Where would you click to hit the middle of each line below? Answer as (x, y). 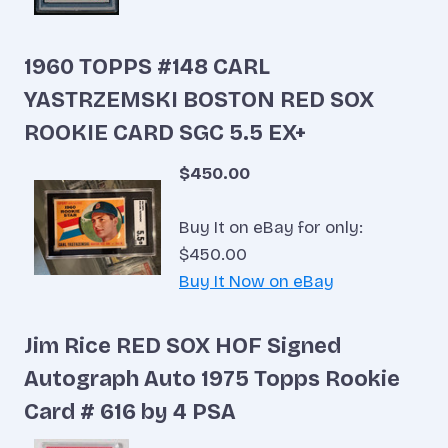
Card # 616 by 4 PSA (130, 412)
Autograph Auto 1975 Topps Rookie (212, 379)
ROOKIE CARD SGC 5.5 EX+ (165, 132)
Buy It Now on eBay (256, 281)
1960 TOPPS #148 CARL (147, 66)
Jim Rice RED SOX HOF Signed (182, 346)
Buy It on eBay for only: (271, 227)
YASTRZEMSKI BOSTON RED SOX (199, 99)
